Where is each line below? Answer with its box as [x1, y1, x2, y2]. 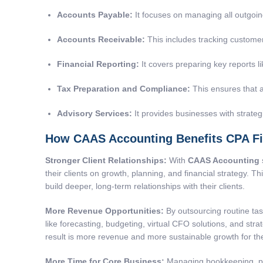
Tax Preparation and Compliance [57, 84, 187, 94]
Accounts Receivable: [57, 35, 145, 45]
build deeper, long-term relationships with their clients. [45, 181, 245, 191]
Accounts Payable [57, 10, 130, 20]
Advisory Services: [57, 109, 132, 119]
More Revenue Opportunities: [45, 206, 164, 216]
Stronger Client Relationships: [45, 156, 167, 166]
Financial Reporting [57, 59, 136, 69]
